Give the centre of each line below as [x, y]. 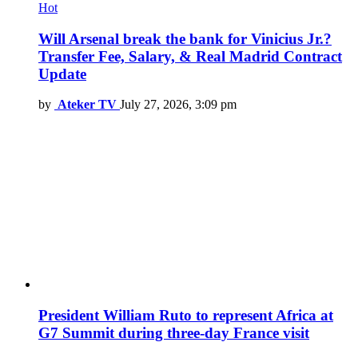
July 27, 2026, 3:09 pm [178, 105]
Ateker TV [87, 105]
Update [62, 74]
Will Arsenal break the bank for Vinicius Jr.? [185, 38]
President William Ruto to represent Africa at [186, 316]
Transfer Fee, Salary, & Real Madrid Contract [190, 56]
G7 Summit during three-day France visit [174, 333]
